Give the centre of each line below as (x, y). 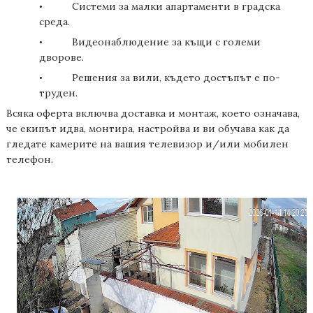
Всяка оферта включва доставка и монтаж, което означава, (153, 114)
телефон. (29, 160)
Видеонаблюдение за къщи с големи (167, 42)
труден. (59, 93)
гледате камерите (53, 144)
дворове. (62, 58)
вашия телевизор (158, 144)
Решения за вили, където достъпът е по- (176, 78)
